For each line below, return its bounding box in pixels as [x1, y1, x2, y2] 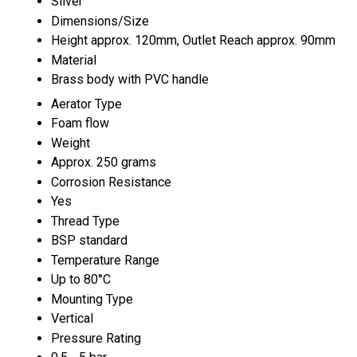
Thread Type [51, 213, 120, 229]
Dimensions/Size [51, 13, 149, 29]
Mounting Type [51, 291, 133, 307]
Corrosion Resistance [51, 174, 171, 190]
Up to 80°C [51, 271, 111, 287]
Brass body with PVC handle [51, 71, 209, 87]
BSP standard [51, 232, 127, 248]
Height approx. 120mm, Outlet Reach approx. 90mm [51, 32, 335, 48]
